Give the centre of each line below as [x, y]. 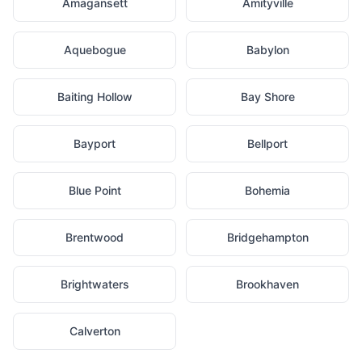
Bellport [267, 143]
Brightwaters [95, 284]
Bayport [95, 143]
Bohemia [267, 190]
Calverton [95, 331]
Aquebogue [95, 50]
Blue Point [95, 190]
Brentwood [95, 237]
